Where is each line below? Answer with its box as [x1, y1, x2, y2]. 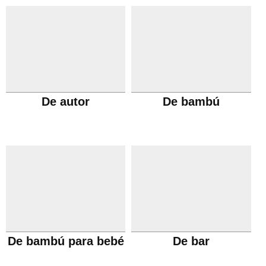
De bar [173, 235, 210, 248]
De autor [42, 95, 90, 108]
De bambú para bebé [7, 235, 124, 248]
